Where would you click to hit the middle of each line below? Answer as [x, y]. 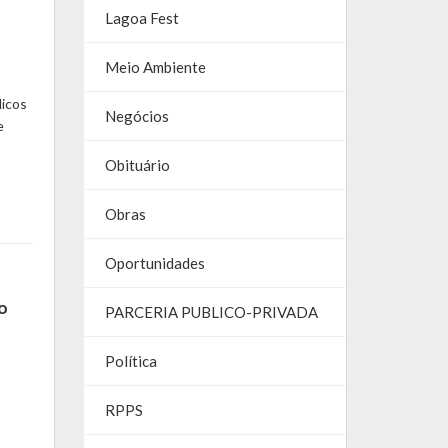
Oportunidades [154, 263]
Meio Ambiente [155, 67]
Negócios [136, 116]
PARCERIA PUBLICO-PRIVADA [211, 312]
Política [130, 361]
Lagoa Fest [141, 18]
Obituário [137, 165]
